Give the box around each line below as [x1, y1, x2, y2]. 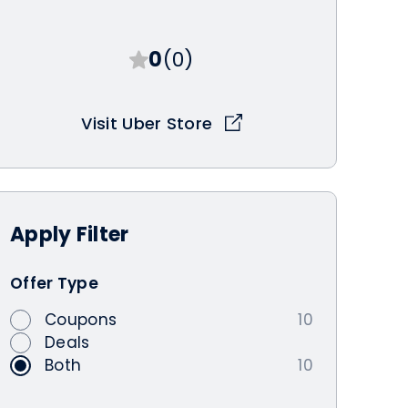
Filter [76, 219, 129, 249]
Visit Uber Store [81, 112, 218, 135]
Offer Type [10, 271, 98, 294]
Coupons [45, 308, 117, 331]
